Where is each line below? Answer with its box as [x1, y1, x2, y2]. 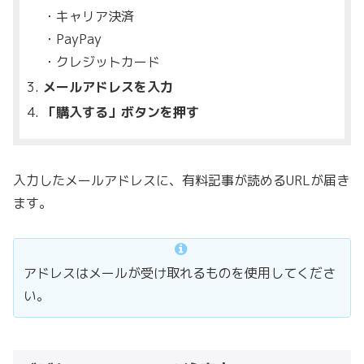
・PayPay [43, 29, 102, 48]
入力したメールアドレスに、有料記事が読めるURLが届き [13, 171, 349, 190]
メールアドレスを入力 [43, 77, 174, 96]
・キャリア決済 [43, 6, 135, 25]
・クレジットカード [43, 52, 161, 71]
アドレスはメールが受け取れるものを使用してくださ [24, 263, 336, 282]
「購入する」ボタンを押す [43, 103, 200, 122]
